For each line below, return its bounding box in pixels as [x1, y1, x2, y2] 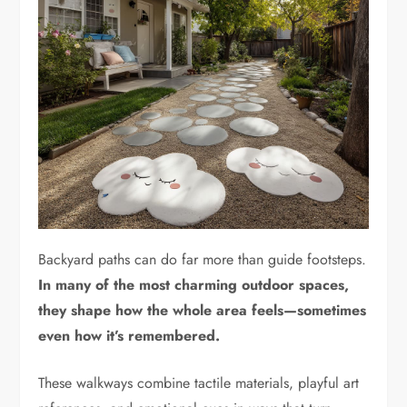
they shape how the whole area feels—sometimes [38, 300, 367, 322]
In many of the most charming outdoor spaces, [38, 274, 350, 296]
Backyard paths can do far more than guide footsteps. [38, 249, 367, 271]
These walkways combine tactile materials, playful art [38, 372, 360, 394]
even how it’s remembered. [38, 325, 221, 347]
